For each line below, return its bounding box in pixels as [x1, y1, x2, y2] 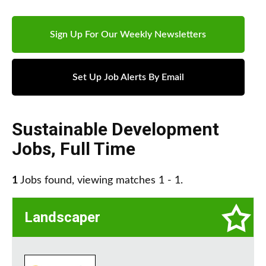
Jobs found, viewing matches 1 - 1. [18, 175, 183, 186]
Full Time [60, 138, 135, 160]
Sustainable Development [12, 119, 219, 140]
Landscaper [24, 209, 100, 226]
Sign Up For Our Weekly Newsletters [50, 30, 207, 40]
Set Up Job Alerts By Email [72, 72, 184, 83]
